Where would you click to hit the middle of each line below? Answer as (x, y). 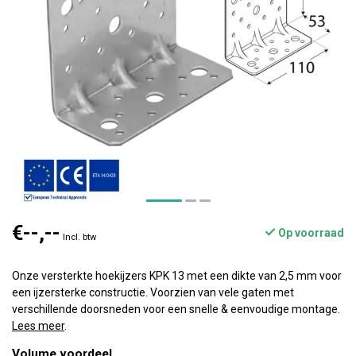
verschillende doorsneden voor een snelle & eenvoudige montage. (176, 309)
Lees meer (38, 326)
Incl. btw (79, 237)
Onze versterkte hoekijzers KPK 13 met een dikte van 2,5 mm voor (177, 276)
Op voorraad (310, 233)
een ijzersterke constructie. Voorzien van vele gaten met (153, 292)
